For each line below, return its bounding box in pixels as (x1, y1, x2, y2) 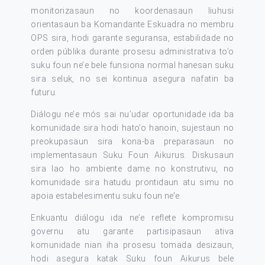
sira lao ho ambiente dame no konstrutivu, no (31, 164, 234, 173)
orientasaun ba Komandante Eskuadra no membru (31, 20, 234, 29)
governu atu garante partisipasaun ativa (31, 227, 234, 236)
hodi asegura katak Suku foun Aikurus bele (31, 254, 234, 263)
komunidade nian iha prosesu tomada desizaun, (31, 240, 234, 250)
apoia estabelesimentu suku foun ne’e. (31, 191, 182, 201)
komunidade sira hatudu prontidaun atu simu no (31, 177, 234, 187)
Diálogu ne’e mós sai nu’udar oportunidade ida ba (31, 109, 234, 119)
